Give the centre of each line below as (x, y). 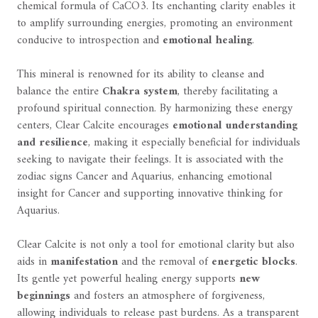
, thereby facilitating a (227, 92)
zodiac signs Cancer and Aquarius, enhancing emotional (144, 177)
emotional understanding (235, 126)
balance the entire (60, 92)
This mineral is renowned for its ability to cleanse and (141, 75)
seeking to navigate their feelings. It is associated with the (150, 160)
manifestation (84, 262)
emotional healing (207, 41)
